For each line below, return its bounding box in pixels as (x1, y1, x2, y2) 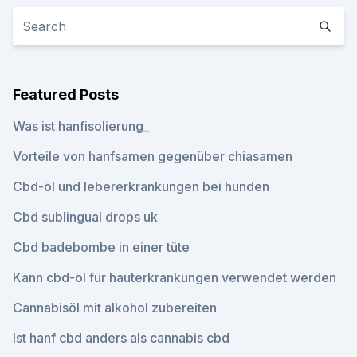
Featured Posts (13, 86, 119, 103)
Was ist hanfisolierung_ (13, 118, 149, 134)
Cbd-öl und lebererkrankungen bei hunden (13, 178, 269, 194)
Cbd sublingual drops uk (13, 209, 158, 225)
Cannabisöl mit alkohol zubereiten (13, 300, 217, 316)
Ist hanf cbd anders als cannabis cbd (13, 330, 229, 346)
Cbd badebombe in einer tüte (13, 239, 190, 255)
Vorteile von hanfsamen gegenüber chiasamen (13, 148, 292, 164)
